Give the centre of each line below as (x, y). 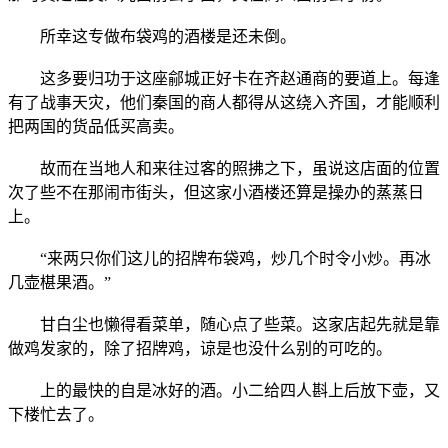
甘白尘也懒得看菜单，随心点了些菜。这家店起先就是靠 (224, 324)
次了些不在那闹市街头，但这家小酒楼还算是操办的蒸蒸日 (216, 192)
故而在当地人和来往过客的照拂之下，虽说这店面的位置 (224, 168)
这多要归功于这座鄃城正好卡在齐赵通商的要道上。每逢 (224, 78)
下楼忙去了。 (56, 414)
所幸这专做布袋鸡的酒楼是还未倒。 (152, 36)
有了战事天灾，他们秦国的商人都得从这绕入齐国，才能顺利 (224, 102)
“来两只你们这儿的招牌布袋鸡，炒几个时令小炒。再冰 (219, 258)
